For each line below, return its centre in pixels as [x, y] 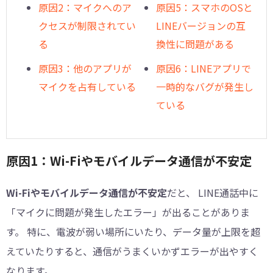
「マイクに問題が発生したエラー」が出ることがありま [128, 212]
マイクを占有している [87, 87]
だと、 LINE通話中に [213, 193]
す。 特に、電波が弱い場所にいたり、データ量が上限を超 [133, 232]
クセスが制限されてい [87, 26]
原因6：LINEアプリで [204, 69]
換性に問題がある [195, 44]
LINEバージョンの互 [201, 26]
